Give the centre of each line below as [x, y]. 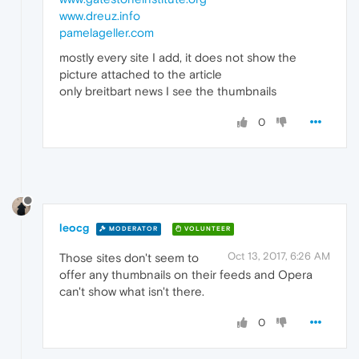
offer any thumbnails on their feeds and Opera [186, 275]
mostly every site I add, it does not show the [178, 58]
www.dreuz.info [100, 16]
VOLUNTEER [206, 228]
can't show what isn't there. [132, 292]
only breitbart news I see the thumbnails [168, 91]
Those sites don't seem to [129, 258]
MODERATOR [132, 228]
